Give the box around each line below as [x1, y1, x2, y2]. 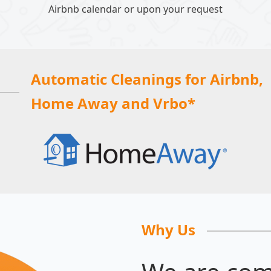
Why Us [142, 220, 195, 240]
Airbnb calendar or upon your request [48, 2, 223, 16]
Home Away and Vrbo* [31, 93, 196, 114]
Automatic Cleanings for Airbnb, [31, 69, 264, 90]
